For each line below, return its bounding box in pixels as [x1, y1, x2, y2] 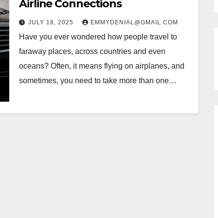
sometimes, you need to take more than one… [19, 76, 177, 85]
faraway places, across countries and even [19, 47, 165, 55]
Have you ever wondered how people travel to [19, 33, 177, 41]
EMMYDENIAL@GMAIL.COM [91, 19, 178, 26]
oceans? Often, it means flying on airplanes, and [19, 62, 184, 70]
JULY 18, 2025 [28, 19, 75, 26]
